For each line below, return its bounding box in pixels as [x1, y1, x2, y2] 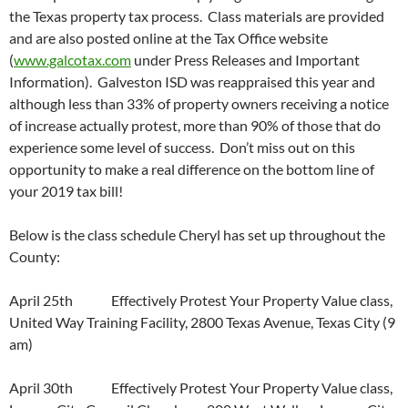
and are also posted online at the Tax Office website [9, 29, 328, 47]
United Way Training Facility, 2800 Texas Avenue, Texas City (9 [9, 313, 395, 331]
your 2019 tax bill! [9, 182, 123, 200]
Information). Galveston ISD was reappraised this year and [9, 73, 375, 91]
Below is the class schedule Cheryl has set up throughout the [9, 226, 385, 244]
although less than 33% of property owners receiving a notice [9, 95, 389, 113]
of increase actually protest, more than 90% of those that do [9, 117, 381, 135]
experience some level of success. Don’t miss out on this [9, 138, 355, 157]
